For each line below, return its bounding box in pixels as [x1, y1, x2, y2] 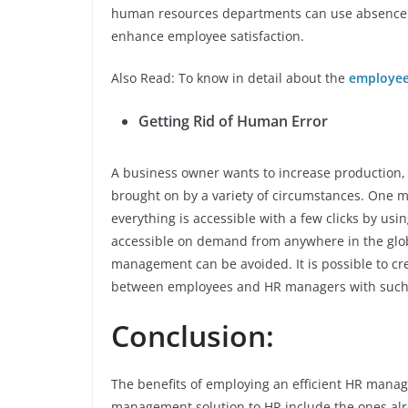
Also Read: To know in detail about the [111, 69, 349, 87]
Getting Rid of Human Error [138, 111, 328, 131]
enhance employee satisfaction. [111, 27, 304, 45]
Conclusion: [111, 316, 274, 355]
